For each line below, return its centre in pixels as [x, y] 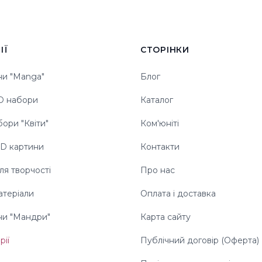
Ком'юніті [160, 123]
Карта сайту [166, 217]
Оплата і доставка [178, 193]
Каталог [157, 100]
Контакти [160, 146]
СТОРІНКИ [165, 49]
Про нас [158, 170]
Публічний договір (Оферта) [200, 240]
